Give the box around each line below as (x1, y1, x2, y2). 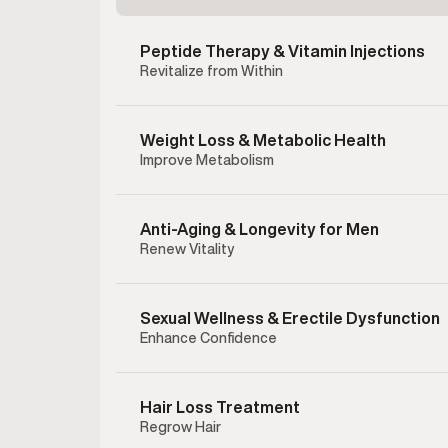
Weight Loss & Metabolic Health (140, 132, 386, 149)
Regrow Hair (140, 420, 221, 435)
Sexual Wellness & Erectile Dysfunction (140, 310, 440, 327)
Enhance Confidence (140, 331, 277, 346)
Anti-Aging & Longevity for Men (140, 221, 379, 238)
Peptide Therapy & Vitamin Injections (140, 43, 425, 60)
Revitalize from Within (140, 64, 283, 79)
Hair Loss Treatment (140, 399, 300, 416)
